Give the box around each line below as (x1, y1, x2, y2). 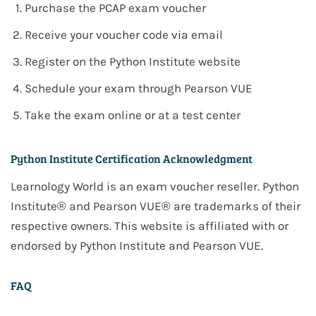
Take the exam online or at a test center (25, 108, 241, 123)
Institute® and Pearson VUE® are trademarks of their (11, 199, 300, 214)
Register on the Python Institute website (25, 54, 241, 69)
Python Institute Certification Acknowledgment (11, 151, 253, 166)
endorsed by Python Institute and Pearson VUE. (11, 238, 263, 253)
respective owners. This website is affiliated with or (11, 219, 288, 233)
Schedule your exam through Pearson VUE (25, 81, 253, 96)
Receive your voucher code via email (25, 28, 223, 42)
